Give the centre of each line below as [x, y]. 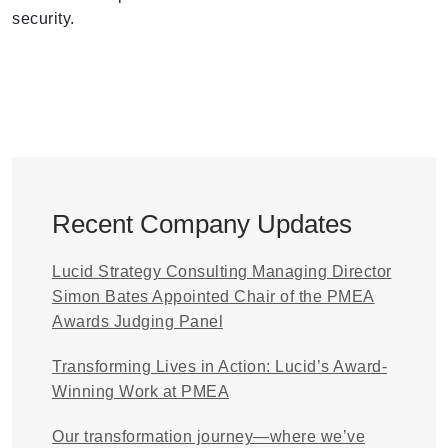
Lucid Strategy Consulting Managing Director [222, 271]
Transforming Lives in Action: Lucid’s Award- [219, 366]
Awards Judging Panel [137, 321]
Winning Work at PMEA [140, 391]
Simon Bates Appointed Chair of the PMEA [213, 296]
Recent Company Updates [202, 224]
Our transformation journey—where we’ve [208, 436]
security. [43, 18]
